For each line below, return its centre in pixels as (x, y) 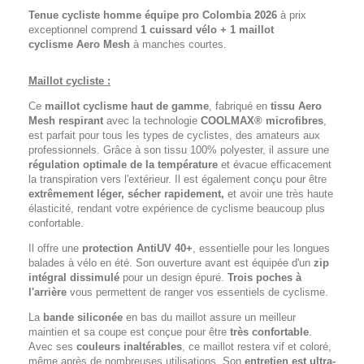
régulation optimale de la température (123, 165)
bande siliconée (83, 317)
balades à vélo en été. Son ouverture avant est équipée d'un (171, 263)
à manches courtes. (180, 44)
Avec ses (52, 347)
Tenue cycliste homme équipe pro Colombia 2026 (154, 15)
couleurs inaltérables (129, 347)
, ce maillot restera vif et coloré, (257, 347)
